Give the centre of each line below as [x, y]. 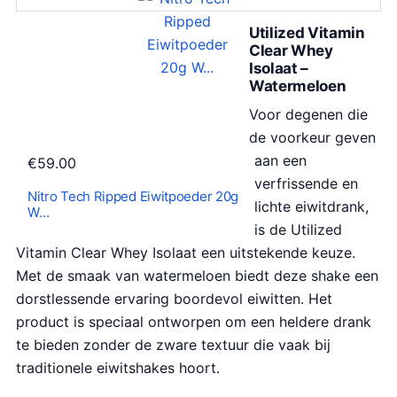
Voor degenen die [308, 114]
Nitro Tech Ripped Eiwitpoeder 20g [133, 196]
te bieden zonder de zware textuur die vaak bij [173, 344]
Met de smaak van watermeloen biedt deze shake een [197, 275]
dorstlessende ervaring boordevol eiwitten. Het [174, 298]
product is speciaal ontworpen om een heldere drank [194, 321]
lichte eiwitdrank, [311, 206]
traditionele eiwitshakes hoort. [118, 367]
